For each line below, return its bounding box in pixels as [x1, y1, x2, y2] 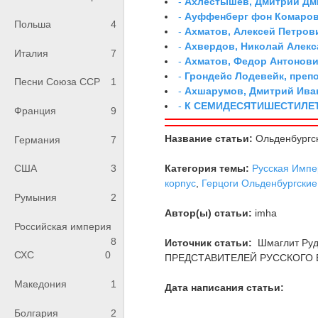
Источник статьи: [165, 236, 253, 248]
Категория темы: [165, 162, 250, 174]
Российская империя [14, 220, 111, 232]
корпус [165, 177, 197, 189]
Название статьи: [165, 132, 253, 144]
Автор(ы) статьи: [165, 207, 253, 219]
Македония [14, 278, 67, 290]
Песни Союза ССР [14, 76, 100, 88]
